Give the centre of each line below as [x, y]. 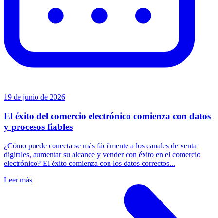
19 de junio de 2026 [35, 97]
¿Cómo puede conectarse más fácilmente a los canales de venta [100, 145]
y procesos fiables [38, 127]
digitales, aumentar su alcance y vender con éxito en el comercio [102, 154]
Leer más [18, 180]
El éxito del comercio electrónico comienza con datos [107, 116]
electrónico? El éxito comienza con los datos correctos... [90, 163]
